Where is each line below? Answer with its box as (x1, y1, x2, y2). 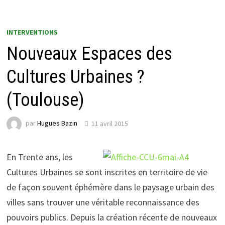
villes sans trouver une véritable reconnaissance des (7, 196, 200, 208)
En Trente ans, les (7, 151, 73, 163)
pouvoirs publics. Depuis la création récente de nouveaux (7, 211, 217, 223)
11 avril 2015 (91, 119, 129, 128)
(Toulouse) (7, 89, 85, 111)
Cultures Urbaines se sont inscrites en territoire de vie (7, 166, 210, 178)
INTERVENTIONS (7, 28, 58, 37)
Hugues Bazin (37, 119, 78, 128)
